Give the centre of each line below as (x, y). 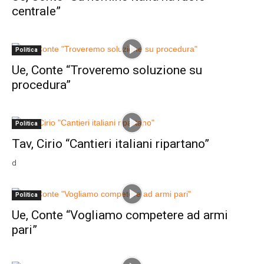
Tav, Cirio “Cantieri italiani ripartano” (110, 143)
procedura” (41, 85)
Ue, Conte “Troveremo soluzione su (107, 70)
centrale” (36, 11)
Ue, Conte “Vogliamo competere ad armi (120, 215)
